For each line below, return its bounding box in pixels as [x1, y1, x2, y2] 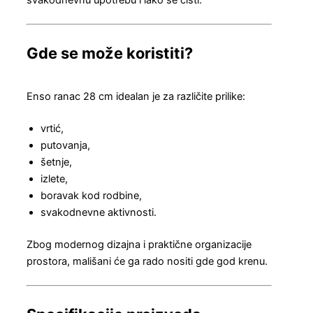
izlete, [41, 173, 68, 186]
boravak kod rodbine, [41, 189, 142, 203]
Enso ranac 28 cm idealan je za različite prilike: [27, 90, 245, 103]
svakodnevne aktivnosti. [41, 206, 156, 219]
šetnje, [41, 156, 72, 169]
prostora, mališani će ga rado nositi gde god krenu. [27, 255, 268, 268]
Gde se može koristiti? [27, 43, 193, 62]
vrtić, [41, 122, 64, 136]
